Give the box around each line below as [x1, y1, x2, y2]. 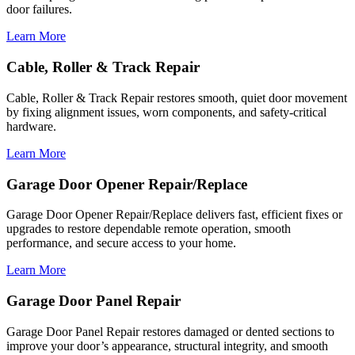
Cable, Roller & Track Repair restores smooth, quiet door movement [6, 90, 347, 105]
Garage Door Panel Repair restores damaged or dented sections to [6, 324, 334, 338]
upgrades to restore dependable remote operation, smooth [6, 222, 291, 236]
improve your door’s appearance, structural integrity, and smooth [6, 338, 328, 353]
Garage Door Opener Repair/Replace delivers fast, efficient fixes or [6, 208, 342, 222]
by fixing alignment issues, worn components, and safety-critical [6, 105, 326, 119]
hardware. [6, 119, 56, 133]
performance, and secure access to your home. [6, 236, 236, 250]
